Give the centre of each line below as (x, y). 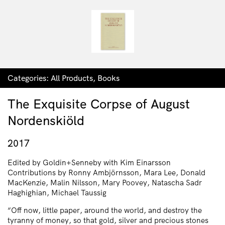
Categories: (29, 78)
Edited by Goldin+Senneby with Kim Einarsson (89, 162)
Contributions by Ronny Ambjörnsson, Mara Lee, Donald (106, 172)
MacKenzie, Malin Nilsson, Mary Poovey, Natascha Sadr (105, 182)
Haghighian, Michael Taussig (57, 192)
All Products (72, 78)
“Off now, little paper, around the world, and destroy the (105, 210)
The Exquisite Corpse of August (99, 104)
